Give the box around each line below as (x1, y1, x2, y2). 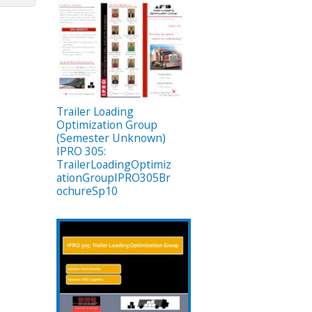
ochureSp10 (56, 183, 118, 199)
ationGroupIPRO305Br (56, 170, 171, 186)
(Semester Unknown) (56, 130, 166, 146)
